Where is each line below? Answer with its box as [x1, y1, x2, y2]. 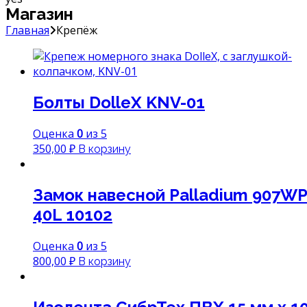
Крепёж [56, 23, 97, 38]
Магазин [5, 4, 73, 24]
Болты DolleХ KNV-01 [33, 92, 205, 112]
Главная [5, 23, 49, 38]
